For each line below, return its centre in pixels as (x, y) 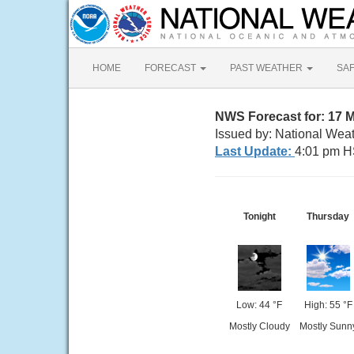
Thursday (328, 217)
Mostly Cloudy (259, 326)
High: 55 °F (328, 305)
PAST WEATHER (267, 68)
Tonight (259, 217)
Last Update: (255, 151)
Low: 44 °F (259, 305)
